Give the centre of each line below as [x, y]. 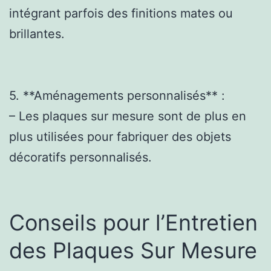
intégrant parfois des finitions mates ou [121, 13]
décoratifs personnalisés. [80, 157]
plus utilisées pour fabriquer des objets [120, 136]
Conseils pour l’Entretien [133, 222]
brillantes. [37, 34]
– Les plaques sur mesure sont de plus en [128, 116]
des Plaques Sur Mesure [133, 250]
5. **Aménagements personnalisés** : [117, 95]
